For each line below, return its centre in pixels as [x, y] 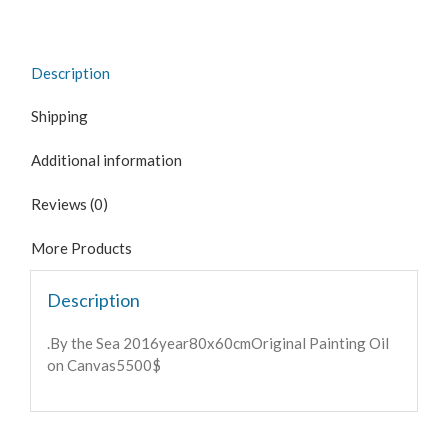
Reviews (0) [69, 204]
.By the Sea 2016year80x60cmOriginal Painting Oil [217, 342]
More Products [81, 248]
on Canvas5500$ [103, 364]
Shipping [59, 116]
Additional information [106, 160]
